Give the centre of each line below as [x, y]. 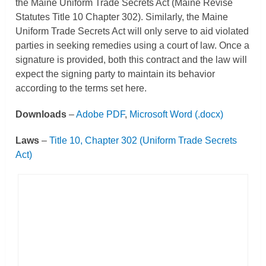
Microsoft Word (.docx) [177, 114]
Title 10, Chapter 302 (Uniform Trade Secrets [143, 140]
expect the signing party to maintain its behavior [115, 74]
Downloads [41, 114]
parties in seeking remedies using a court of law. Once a [133, 45]
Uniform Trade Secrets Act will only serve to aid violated [132, 31]
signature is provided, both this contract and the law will [132, 60]
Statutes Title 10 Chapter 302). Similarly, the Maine [122, 17]
